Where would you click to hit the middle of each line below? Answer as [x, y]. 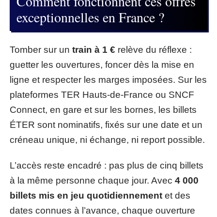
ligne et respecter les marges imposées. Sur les [108, 79]
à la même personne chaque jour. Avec [92, 180]
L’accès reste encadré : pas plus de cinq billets [107, 165]
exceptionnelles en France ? [90, 17]
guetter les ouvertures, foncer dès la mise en [102, 64]
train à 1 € [94, 49]
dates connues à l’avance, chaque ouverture [102, 210]
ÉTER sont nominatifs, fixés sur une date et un [106, 124]
